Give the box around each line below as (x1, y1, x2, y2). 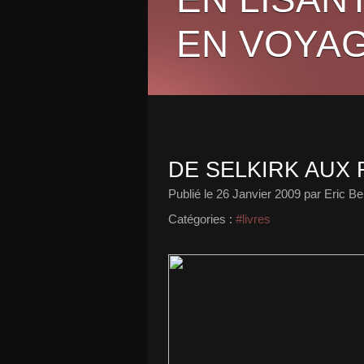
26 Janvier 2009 (216, 187, 301, 201)
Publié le (168, 187, 216, 201)
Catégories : (168, 212, 232, 226)
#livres (236, 212, 271, 226)
